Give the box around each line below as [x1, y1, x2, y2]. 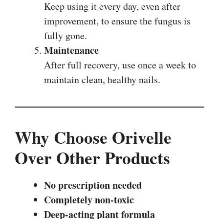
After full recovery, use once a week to [44, 58, 196, 71]
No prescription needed [44, 177, 142, 192]
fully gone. [44, 28, 87, 42]
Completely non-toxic [44, 192, 134, 207]
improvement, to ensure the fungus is [44, 14, 191, 27]
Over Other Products [15, 145, 170, 170]
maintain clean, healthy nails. [44, 72, 160, 86]
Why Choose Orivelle [15, 124, 172, 150]
